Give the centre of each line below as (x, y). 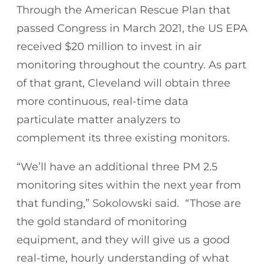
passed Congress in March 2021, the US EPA (132, 28)
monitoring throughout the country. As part (131, 65)
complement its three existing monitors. (125, 138)
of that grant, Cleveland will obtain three (123, 83)
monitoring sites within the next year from (129, 185)
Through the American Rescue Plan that (123, 10)
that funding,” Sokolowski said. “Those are (129, 203)
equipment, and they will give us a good (123, 240)
